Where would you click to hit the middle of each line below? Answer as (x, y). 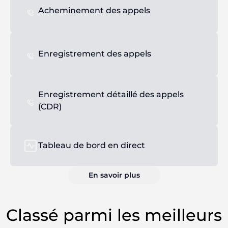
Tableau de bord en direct (92, 146)
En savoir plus (114, 175)
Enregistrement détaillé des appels (111, 94)
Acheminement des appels (94, 11)
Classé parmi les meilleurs (114, 215)
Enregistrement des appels (95, 54)
